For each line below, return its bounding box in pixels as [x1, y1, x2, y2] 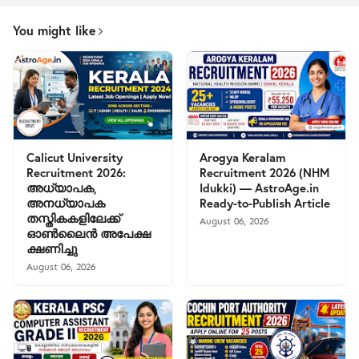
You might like [13, 22, 96, 38]
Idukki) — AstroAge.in [200, 179, 319, 196]
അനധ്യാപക [26, 195, 105, 211]
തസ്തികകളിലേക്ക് [26, 210, 120, 226]
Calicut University [26, 149, 123, 165]
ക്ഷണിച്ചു [26, 240, 78, 256]
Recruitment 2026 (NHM [200, 164, 329, 180]
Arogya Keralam [200, 149, 286, 165]
